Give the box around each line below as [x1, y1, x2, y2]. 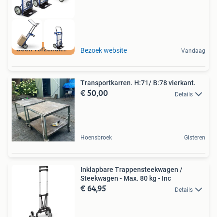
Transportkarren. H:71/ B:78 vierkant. [80, 79, 196, 87]
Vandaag [181, 47, 205, 55]
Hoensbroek [80, 134, 112, 141]
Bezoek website [80, 46, 127, 55]
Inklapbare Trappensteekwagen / [80, 166, 183, 174]
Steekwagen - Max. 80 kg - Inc [80, 174, 171, 183]
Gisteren [184, 134, 205, 141]
